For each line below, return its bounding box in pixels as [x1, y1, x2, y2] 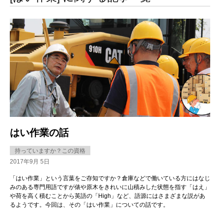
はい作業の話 [10, 127, 69, 138]
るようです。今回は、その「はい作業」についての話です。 [10, 201, 169, 208]
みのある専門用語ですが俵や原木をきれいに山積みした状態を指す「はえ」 [10, 183, 210, 191]
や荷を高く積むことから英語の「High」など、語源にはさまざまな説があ [10, 192, 205, 199]
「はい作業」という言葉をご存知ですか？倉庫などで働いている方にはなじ [10, 174, 210, 182]
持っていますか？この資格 [15, 147, 85, 154]
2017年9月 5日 [10, 158, 50, 165]
